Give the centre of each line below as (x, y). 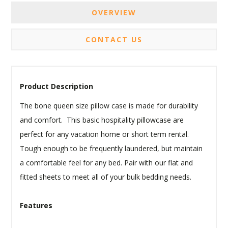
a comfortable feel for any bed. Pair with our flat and (107, 163)
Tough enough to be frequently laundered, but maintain (111, 148)
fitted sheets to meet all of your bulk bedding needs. (107, 177)
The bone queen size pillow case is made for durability (109, 106)
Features (36, 205)
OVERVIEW (114, 12)
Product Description (57, 86)
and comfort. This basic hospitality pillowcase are (102, 120)
